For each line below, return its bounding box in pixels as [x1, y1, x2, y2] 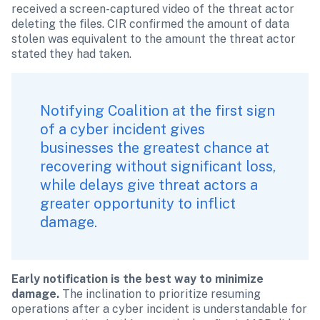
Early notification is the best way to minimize [11, 272, 264, 286]
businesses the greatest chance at [40, 139, 269, 156]
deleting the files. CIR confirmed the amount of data [11, 17, 289, 31]
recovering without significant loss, [40, 158, 276, 175]
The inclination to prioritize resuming [59, 287, 261, 301]
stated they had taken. [11, 47, 131, 61]
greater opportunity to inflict [40, 195, 236, 212]
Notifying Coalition [40, 102, 169, 119]
